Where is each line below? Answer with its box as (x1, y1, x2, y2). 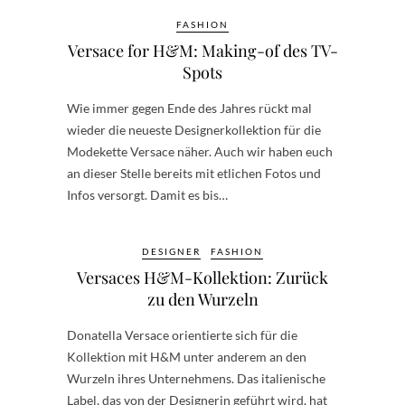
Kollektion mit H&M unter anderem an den (67, 349, 306, 364)
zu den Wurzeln (146, 288, 259, 310)
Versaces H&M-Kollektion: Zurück (77, 267, 328, 288)
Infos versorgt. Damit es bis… (67, 187, 228, 202)
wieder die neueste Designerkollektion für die (67, 122, 321, 137)
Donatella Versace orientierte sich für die (67, 327, 297, 343)
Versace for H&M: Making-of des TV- (67, 40, 338, 61)
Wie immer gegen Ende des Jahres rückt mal (67, 100, 312, 116)
